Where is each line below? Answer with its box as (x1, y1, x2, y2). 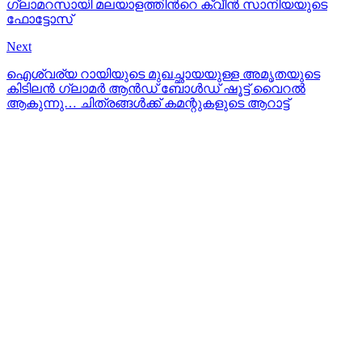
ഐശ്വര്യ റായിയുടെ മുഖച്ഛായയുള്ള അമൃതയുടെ (6, 67, 320, 82)
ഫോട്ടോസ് (6, 12, 73, 27)
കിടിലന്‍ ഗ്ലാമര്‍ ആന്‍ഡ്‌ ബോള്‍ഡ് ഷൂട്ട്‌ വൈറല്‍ (6, 82, 305, 96)
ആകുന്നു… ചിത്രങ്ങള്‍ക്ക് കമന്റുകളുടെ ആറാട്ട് (6, 96, 289, 111)
